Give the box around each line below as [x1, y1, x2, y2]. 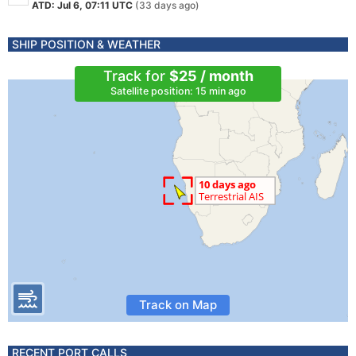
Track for [103, 68, 169, 84]
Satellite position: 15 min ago [110, 85, 246, 97]
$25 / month [168, 68, 253, 84]
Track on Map [139, 297, 217, 312]
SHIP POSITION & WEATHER [12, 37, 161, 51]
